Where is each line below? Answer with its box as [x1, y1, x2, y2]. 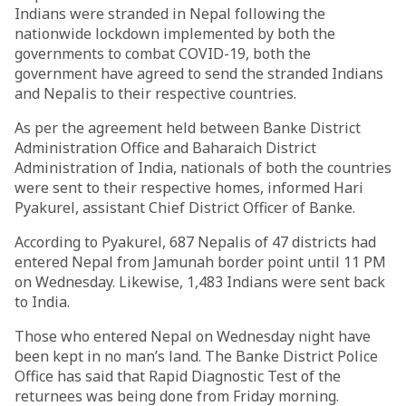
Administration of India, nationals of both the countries [14, 158, 391, 178]
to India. [14, 292, 70, 312]
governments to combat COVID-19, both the [14, 43, 311, 63]
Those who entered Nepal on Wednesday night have [14, 326, 371, 346]
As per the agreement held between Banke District [14, 118, 361, 138]
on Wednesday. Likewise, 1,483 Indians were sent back [14, 272, 385, 292]
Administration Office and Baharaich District [14, 138, 316, 158]
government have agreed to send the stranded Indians [14, 63, 383, 83]
